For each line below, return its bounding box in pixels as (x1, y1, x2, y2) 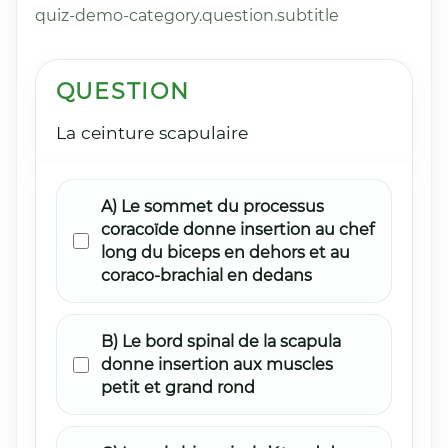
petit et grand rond (101, 378, 256, 398)
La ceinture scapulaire (55, 122, 248, 144)
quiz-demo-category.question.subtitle (35, 6, 340, 26)
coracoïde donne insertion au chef (101, 220, 375, 240)
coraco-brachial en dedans (101, 266, 313, 286)
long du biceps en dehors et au (101, 243, 351, 263)
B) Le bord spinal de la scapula (101, 332, 342, 352)
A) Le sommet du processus (101, 197, 325, 217)
